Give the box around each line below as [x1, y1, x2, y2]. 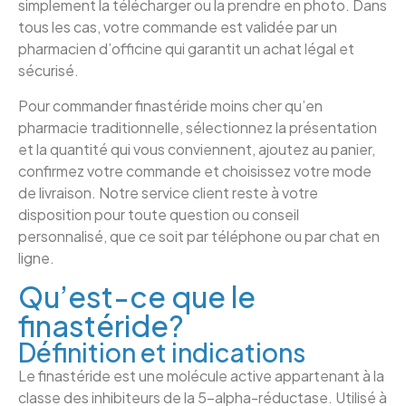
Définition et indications [18, 335, 305, 368]
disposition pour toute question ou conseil [18, 204, 299, 224]
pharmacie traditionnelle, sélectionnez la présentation [18, 117, 377, 137]
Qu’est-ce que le [18, 277, 256, 314]
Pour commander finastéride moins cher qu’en [18, 95, 323, 115]
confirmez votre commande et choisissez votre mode [18, 160, 372, 180]
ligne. [18, 247, 54, 267]
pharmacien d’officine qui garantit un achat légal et [18, 39, 354, 59]
